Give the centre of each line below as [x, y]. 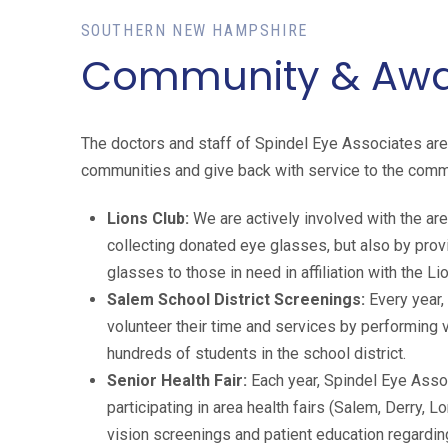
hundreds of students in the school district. [257, 353]
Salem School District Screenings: [236, 299]
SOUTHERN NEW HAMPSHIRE [194, 30]
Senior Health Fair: [177, 380]
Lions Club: [148, 218]
